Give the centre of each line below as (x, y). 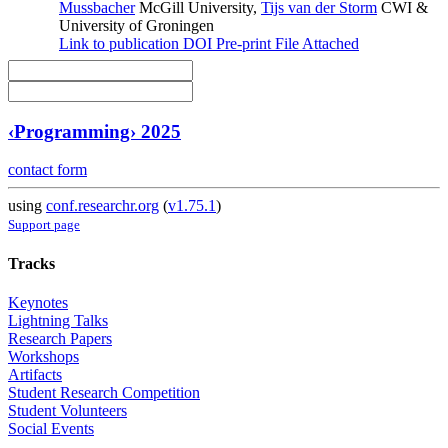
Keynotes (38, 302)
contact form (47, 170)
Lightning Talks (58, 320)
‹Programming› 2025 (94, 131)
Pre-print (241, 43)
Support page (44, 225)
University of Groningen (136, 25)
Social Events (51, 428)
